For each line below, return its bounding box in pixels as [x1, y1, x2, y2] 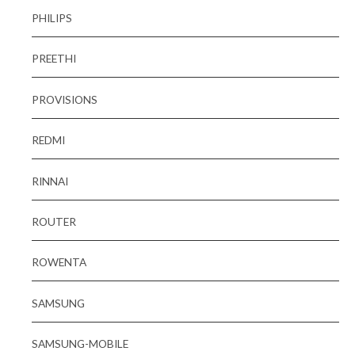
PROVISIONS [32, 92, 97, 106]
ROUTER [32, 215, 76, 229]
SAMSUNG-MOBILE [32, 337, 128, 351]
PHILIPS [32, 11, 72, 25]
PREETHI [32, 52, 76, 66]
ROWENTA [32, 255, 86, 269]
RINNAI [32, 174, 68, 188]
